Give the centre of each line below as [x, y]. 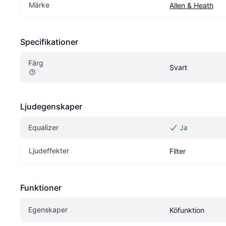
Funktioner [41, 187]
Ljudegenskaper [51, 106]
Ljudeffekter [49, 150]
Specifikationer [49, 42]
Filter [178, 151]
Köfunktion [187, 210]
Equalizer [43, 127]
